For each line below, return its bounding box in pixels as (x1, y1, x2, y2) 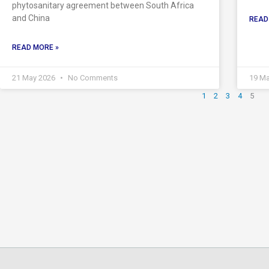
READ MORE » (12, 43, 59, 52)
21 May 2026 (12, 73, 57, 82)
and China (12, 13, 50, 23)
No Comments (66, 73, 118, 82)
